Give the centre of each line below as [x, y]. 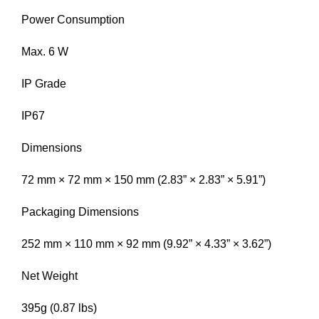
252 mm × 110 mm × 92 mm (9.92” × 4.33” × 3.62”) [146, 244]
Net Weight [49, 276]
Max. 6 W [45, 51]
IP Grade [44, 83]
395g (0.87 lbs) [59, 308]
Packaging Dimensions [80, 211]
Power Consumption [73, 19]
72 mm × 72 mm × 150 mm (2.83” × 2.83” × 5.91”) [143, 179]
